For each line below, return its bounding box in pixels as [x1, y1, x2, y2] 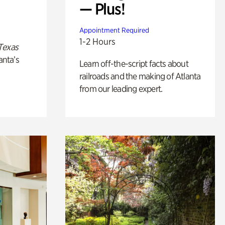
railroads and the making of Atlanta [79, 70, 201, 81]
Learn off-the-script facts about [79, 58, 188, 69]
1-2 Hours [79, 36, 116, 47]
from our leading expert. [79, 83, 163, 94]
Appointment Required [79, 26, 149, 34]
